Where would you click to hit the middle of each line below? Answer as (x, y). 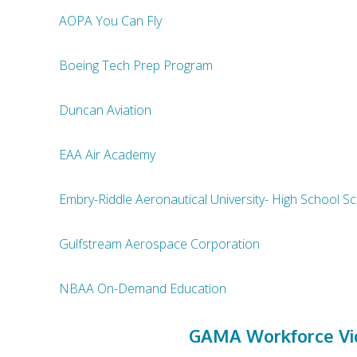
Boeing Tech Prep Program (137, 65)
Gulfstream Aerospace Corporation (161, 243)
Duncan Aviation (105, 110)
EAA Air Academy (110, 154)
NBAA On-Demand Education (142, 288)
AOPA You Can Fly (110, 20)
